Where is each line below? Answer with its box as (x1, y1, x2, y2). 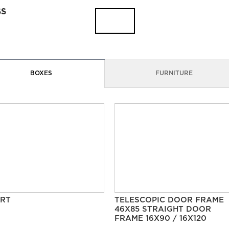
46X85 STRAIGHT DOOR (114, 206, 211, 213)
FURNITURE (155, 71, 193, 76)
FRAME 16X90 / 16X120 (114, 215, 207, 222)
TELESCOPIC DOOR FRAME (114, 197, 224, 203)
